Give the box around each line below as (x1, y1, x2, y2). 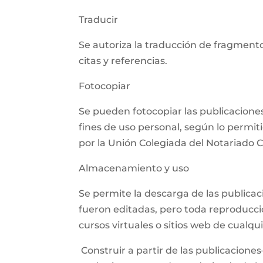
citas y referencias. (79, 55, 168, 67)
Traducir (79, 14, 119, 26)
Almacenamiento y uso (79, 163, 190, 174)
